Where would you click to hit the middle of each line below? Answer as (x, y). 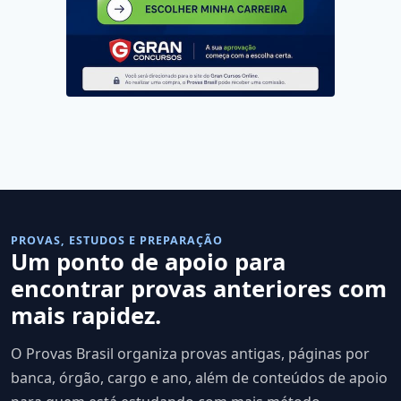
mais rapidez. (86, 316)
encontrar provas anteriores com (199, 289)
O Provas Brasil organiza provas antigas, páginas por (190, 354)
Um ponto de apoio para (148, 262)
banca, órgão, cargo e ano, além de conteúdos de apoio (199, 378)
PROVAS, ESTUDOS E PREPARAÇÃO (117, 241)
